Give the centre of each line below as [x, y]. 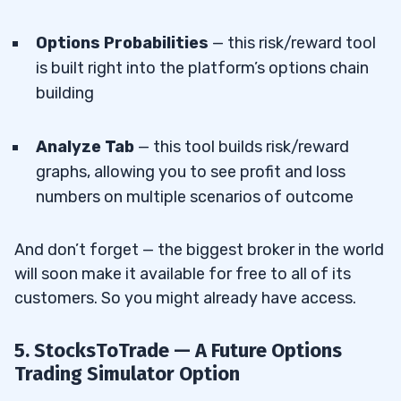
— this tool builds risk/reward [243, 147]
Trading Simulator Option [127, 374]
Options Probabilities [122, 43]
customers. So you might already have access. [185, 299]
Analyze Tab [87, 147]
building [65, 94]
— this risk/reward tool [292, 43]
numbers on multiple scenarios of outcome [195, 197]
